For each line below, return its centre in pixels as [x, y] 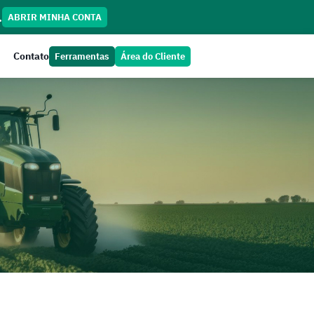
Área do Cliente [152, 56]
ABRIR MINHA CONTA [54, 17]
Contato [31, 56]
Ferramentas [82, 56]
